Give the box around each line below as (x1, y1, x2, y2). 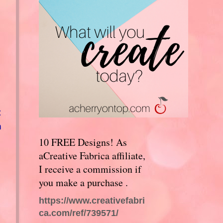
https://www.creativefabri (38, 195, 145, 206)
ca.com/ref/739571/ (38, 207, 118, 218)
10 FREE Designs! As (38, 135, 127, 149)
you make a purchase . (38, 175, 128, 189)
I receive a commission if (38, 162, 141, 176)
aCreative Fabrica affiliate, (38, 148, 145, 162)
